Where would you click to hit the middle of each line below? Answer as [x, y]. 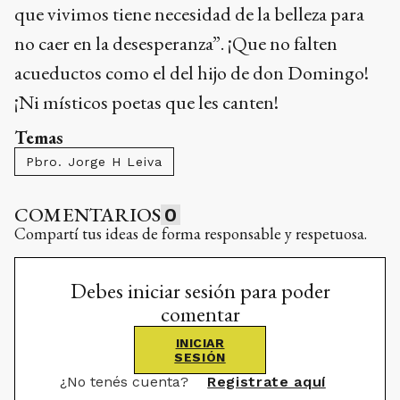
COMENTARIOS [88, 215]
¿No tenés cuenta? [127, 382]
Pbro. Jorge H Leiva [94, 162]
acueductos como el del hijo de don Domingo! [192, 73]
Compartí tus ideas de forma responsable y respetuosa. [191, 234]
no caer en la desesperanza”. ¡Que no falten [176, 44]
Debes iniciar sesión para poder [200, 291]
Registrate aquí [267, 382]
